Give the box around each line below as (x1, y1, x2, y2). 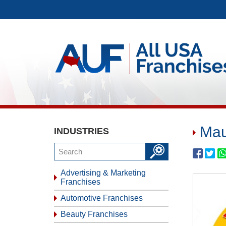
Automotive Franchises (61, 194, 143, 202)
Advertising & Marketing (61, 168, 146, 177)
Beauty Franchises (61, 210, 128, 218)
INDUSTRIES (54, 126, 109, 136)
